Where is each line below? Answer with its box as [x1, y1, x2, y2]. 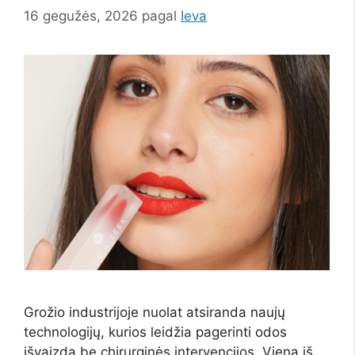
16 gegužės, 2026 [24, 8, 138, 25]
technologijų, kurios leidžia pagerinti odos [24, 323, 287, 340]
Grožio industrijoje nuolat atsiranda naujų [24, 303, 285, 320]
